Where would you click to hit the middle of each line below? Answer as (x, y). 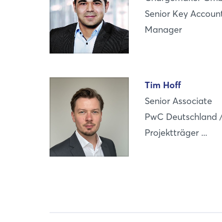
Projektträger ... (176, 133)
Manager (164, 30)
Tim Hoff (163, 85)
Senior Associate (179, 101)
